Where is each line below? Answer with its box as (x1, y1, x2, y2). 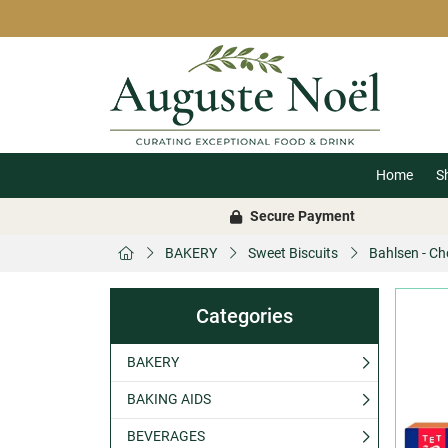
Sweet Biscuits (248, 245, 338, 261)
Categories (196, 305, 293, 328)
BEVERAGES (127, 428, 205, 444)
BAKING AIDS (127, 391, 211, 407)
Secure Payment (249, 208, 355, 224)
